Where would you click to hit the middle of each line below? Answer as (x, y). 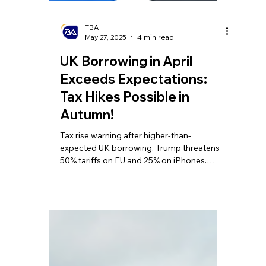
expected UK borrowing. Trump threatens (140, 171)
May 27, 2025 (105, 61)
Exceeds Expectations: (133, 102)
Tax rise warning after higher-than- (125, 159)
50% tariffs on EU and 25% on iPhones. (133, 184)
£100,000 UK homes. (100, 209)
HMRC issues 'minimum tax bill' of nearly (137, 196)
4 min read (155, 61)
